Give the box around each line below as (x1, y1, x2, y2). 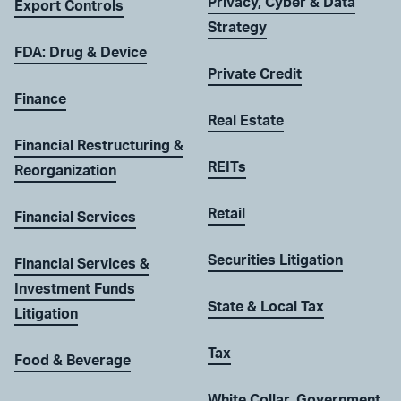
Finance (14, 92, 66, 107)
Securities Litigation (208, 253, 343, 269)
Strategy (208, 21, 267, 36)
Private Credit (208, 67, 302, 82)
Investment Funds (14, 282, 135, 297)
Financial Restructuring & (14, 139, 183, 154)
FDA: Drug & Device (14, 46, 147, 61)
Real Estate (208, 114, 284, 129)
